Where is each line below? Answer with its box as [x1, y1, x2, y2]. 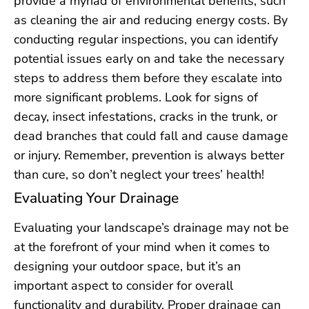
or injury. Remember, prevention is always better [14, 146, 284, 163]
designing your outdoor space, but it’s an [14, 257, 241, 275]
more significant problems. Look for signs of [14, 88, 258, 106]
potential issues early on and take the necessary [14, 50, 284, 67]
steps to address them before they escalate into [14, 69, 282, 86]
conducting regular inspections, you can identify [14, 30, 278, 48]
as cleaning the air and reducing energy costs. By [14, 11, 288, 28]
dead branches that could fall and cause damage [14, 127, 288, 144]
